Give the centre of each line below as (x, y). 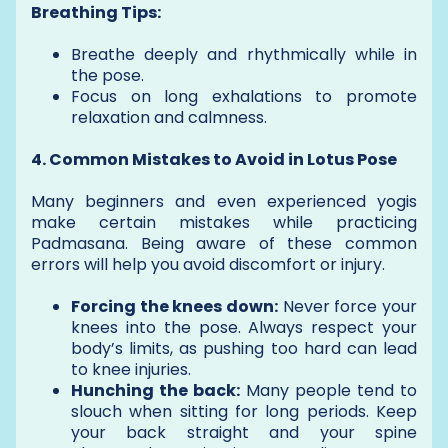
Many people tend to (328, 390)
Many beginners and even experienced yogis (224, 201)
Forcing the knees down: (174, 306)
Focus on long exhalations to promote (244, 96)
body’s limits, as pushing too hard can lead (244, 348)
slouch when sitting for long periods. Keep (244, 411)
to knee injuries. (131, 369)
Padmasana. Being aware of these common (224, 243)
